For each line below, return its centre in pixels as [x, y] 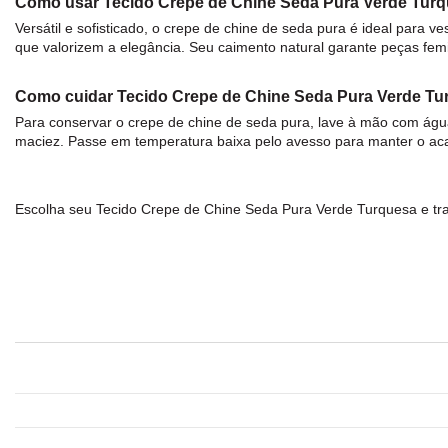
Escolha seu [55, 208]
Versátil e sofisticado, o [89, 28]
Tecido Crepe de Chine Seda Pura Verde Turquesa [256, 208]
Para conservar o [71, 121]
